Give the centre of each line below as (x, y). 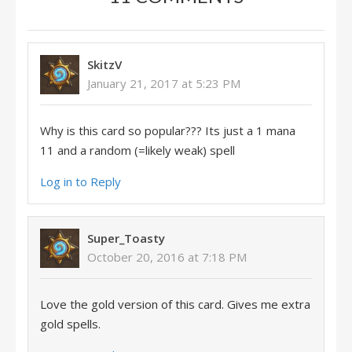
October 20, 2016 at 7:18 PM (167, 257)
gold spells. (70, 324)
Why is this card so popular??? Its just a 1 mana (168, 130)
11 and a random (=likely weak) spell (137, 150)
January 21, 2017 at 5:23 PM (164, 83)
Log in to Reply (81, 181)
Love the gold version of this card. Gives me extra (175, 304)
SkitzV (104, 64)
